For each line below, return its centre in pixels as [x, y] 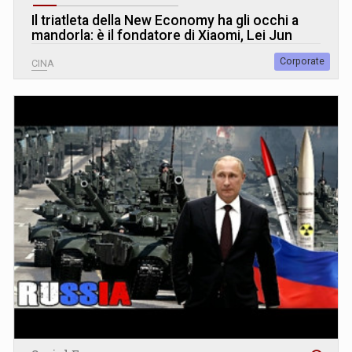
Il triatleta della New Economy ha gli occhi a [165, 21]
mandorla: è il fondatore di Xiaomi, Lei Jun [162, 36]
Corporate [302, 62]
